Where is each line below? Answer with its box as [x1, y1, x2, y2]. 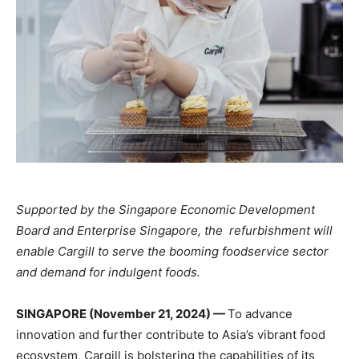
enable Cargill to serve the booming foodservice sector [16, 244, 329, 259]
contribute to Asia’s [146, 327, 254, 342]
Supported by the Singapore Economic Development [16, 202, 315, 217]
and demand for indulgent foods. [16, 264, 207, 280]
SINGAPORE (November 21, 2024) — [16, 306, 228, 321]
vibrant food [257, 327, 325, 342]
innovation [16, 327, 75, 342]
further [103, 327, 146, 342]
